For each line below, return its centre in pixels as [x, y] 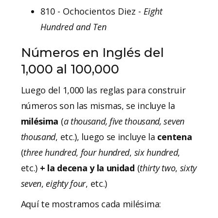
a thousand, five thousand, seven [124, 121]
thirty [150, 168]
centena [175, 136]
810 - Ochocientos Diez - [92, 11]
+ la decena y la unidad [88, 168]
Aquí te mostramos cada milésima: [91, 204]
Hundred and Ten [74, 27]
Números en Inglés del [92, 52]
